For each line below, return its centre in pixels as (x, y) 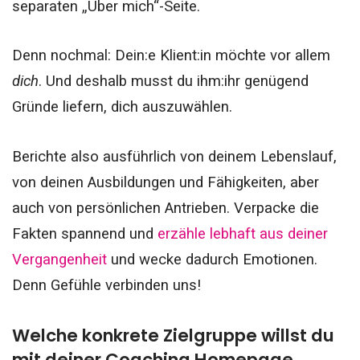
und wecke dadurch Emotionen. (212, 259)
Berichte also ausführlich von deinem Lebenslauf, (174, 156)
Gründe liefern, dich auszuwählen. (122, 107)
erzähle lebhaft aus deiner (243, 233)
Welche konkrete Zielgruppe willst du (173, 336)
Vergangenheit (59, 259)
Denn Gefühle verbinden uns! (106, 285)
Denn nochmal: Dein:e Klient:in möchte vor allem (171, 56)
